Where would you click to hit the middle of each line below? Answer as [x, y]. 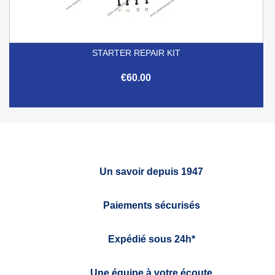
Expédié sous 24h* [151, 239]
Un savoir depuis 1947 [151, 171]
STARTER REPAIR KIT [136, 52]
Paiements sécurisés [151, 205]
